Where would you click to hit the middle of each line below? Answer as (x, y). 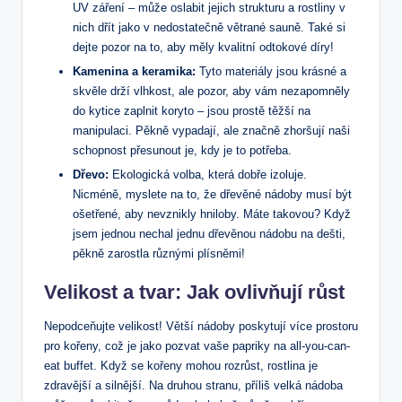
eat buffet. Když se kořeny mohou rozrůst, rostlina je (181, 366)
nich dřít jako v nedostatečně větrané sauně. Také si (209, 28)
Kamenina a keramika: (134, 72)
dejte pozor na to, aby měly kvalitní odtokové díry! (203, 48)
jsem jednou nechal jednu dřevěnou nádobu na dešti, (209, 234)
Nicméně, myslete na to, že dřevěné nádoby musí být (212, 195)
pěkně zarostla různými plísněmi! (159, 254)
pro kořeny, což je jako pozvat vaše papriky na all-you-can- (197, 346)
